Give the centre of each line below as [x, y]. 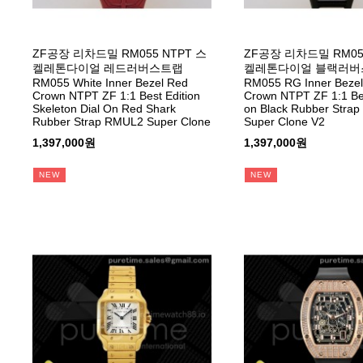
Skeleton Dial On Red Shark [104, 108]
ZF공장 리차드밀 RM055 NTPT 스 [120, 53]
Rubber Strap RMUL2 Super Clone [122, 121]
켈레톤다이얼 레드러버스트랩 [108, 68]
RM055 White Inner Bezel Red [110, 82]
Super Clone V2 [284, 121]
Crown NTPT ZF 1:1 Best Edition [116, 95]
